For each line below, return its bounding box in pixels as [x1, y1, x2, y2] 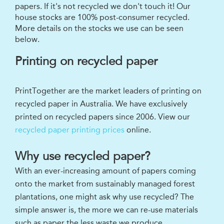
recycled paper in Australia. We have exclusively [15, 99, 187, 109]
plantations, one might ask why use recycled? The [15, 192, 194, 202]
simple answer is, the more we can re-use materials [15, 205, 198, 215]
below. [15, 34, 39, 44]
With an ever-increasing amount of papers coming [15, 166, 196, 176]
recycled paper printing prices [15, 125, 124, 135]
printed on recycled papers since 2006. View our [15, 112, 190, 122]
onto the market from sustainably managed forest [15, 179, 195, 189]
